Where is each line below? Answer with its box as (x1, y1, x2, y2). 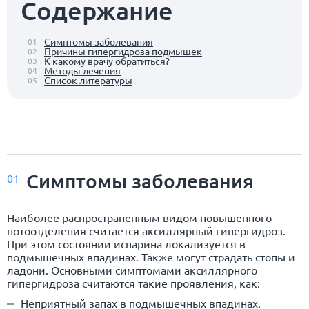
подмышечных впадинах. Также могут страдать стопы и (7, 249, 295, 263)
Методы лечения (44, 63, 121, 77)
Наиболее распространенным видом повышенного (7, 210, 272, 224)
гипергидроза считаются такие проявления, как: (7, 275, 260, 290)
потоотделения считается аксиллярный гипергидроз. (7, 223, 286, 237)
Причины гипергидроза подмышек (44, 44, 202, 57)
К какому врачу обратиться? (44, 54, 170, 67)
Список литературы (44, 73, 132, 86)
